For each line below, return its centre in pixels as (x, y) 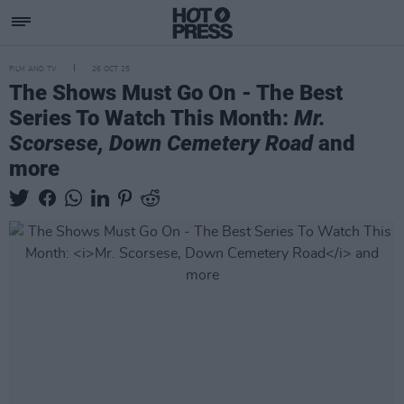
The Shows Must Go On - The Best (176, 93)
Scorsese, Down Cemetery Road (161, 143)
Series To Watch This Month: (151, 118)
